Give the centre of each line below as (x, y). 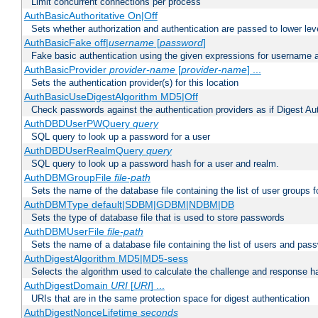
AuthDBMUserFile (65, 232)
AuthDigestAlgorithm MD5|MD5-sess (106, 259)
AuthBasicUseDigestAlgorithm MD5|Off (111, 97)
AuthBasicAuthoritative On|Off (91, 16)
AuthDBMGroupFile (69, 178)
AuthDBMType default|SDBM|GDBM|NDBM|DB (129, 205)
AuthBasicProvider (66, 70)
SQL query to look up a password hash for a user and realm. (155, 164)
